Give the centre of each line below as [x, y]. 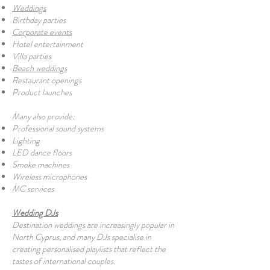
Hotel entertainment [48, 44]
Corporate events [42, 32]
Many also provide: [43, 116]
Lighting [26, 140]
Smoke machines [41, 165]
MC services [33, 189]
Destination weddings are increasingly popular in [93, 225]
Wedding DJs [35, 213]
